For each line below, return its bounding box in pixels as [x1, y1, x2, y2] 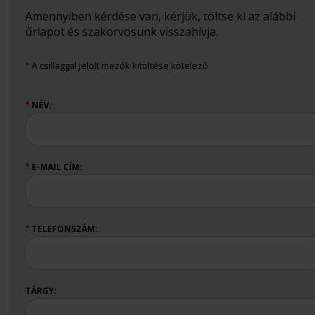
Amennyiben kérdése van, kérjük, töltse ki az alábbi [25, 8, 295, 24]
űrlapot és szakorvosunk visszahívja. [25, 24, 218, 39]
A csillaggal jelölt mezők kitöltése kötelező [30, 59, 208, 72]
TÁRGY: [25, 285, 57, 297]
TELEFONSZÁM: [30, 223, 98, 235]
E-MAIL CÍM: [30, 161, 82, 173]
